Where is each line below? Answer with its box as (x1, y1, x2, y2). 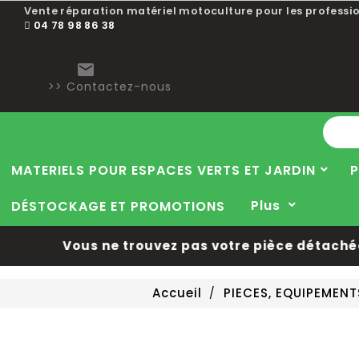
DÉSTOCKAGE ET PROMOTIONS (11, 197, 225, 216)
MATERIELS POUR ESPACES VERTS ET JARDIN (11, 161, 316, 179)
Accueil (152, 284, 202, 301)
